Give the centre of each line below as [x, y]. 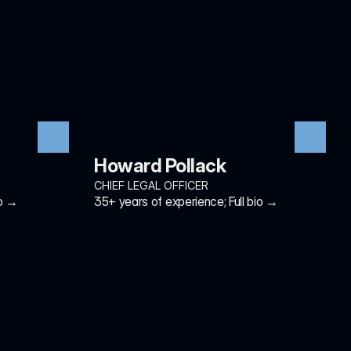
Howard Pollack [160, 166]
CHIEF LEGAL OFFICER [151, 185]
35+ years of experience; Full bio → [186, 201]
